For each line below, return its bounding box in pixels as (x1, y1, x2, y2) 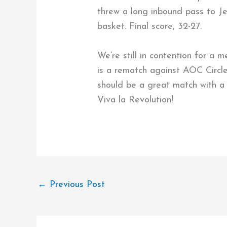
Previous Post (47, 180, 105, 190)
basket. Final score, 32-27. (97, 22, 202, 32)
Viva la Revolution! (97, 95, 174, 105)
